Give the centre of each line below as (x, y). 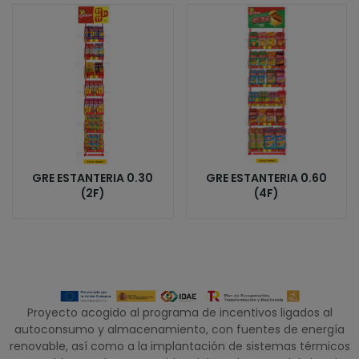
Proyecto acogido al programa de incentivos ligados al (179, 313)
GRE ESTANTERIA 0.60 (266, 178)
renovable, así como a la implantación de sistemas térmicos (179, 347)
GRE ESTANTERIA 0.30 (93, 178)
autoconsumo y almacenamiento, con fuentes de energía (179, 330)
